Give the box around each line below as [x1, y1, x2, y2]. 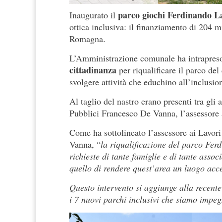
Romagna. [69, 33, 106, 45]
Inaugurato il [69, 9, 118, 21]
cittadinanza [69, 63, 116, 77]
